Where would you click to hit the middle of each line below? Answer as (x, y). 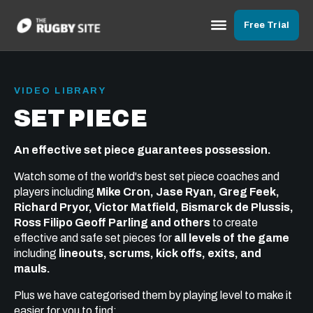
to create (234, 223)
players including (55, 192)
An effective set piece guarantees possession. (143, 150)
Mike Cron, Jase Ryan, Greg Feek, (188, 192)
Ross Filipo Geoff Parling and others (112, 223)
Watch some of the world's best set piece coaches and (147, 176)
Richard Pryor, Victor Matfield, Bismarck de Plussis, (154, 207)
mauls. (32, 269)
